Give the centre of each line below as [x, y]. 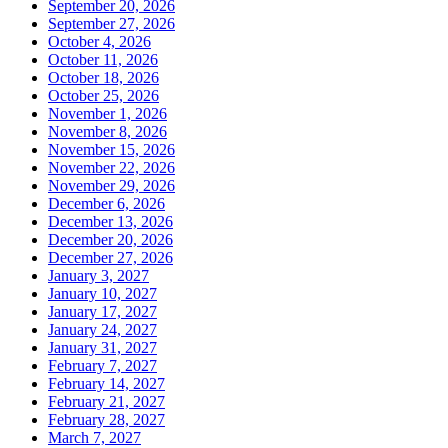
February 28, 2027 [106, 420]
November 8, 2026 [107, 132]
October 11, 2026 [103, 60]
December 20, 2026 [110, 240]
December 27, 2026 [110, 258]
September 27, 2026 [111, 24]
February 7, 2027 [102, 366]
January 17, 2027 [102, 312]
